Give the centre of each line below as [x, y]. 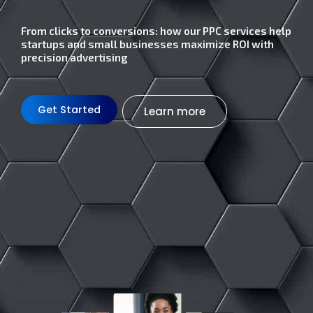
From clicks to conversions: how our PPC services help [156, 30]
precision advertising [74, 57]
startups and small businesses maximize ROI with [147, 44]
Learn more [175, 111]
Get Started [69, 109]
